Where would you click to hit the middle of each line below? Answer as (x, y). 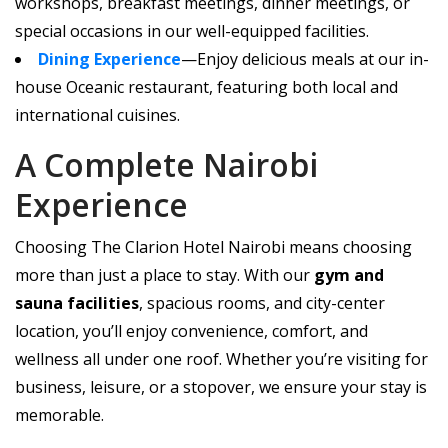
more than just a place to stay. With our (164, 275)
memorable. (59, 415)
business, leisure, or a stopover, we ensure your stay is (221, 387)
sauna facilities (77, 303)
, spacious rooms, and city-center (262, 303)
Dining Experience (109, 59)
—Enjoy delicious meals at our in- (305, 59)
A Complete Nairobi (166, 164)
